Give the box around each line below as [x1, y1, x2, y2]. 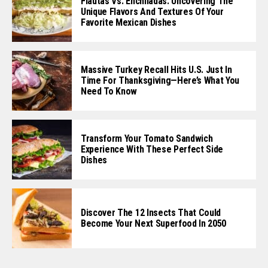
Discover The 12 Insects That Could [81, 206, 221, 218]
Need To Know [81, 85, 138, 97]
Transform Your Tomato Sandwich [81, 132, 213, 144]
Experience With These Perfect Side [81, 143, 224, 155]
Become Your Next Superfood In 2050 [81, 217, 227, 229]
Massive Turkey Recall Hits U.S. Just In [81, 63, 232, 75]
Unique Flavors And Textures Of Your [81, 5, 224, 17]
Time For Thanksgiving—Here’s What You [81, 74, 240, 86]
